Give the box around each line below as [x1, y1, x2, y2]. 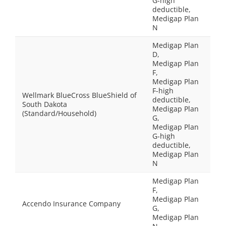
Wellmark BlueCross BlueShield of [22, 90, 137, 100]
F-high [152, 86, 174, 95]
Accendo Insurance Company [22, 199, 121, 208]
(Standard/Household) [22, 108, 96, 118]
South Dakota [22, 99, 67, 109]
